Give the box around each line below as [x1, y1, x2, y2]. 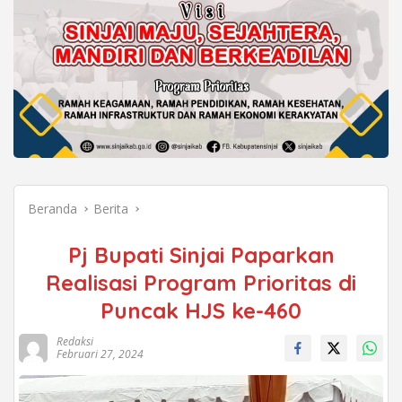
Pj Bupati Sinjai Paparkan [67, 240, 335, 268]
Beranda [28, 199, 77, 217]
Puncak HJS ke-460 [100, 296, 301, 324]
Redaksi [57, 333, 93, 349]
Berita [93, 199, 128, 217]
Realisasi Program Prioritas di [46, 268, 356, 296]
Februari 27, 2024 [57, 345, 144, 362]
